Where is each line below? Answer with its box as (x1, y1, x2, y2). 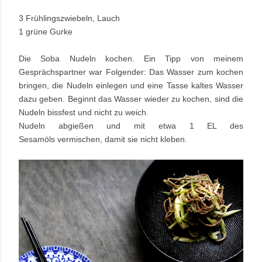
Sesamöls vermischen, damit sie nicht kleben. (19, 134, 187, 144)
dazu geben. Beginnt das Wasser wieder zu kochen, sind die (19, 94, 243, 104)
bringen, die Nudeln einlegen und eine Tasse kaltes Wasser (19, 80, 243, 90)
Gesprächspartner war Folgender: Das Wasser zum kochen (19, 67, 243, 77)
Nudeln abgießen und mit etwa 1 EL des (19, 120, 243, 130)
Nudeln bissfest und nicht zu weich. (19, 107, 149, 117)
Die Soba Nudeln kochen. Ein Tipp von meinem (19, 53, 243, 63)
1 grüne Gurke (19, 26, 73, 36)
